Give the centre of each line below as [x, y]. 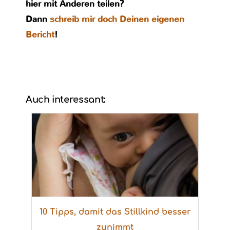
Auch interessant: [66, 100]
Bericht [40, 35]
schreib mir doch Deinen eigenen [117, 19]
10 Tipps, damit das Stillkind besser [115, 212]
